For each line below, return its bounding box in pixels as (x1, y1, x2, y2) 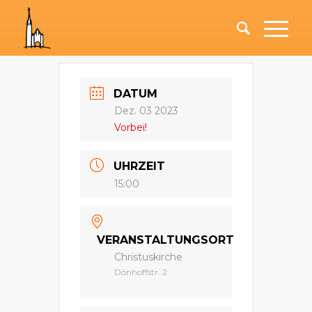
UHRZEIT (114, 159, 165, 173)
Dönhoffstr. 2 (114, 266, 167, 277)
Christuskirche (114, 250, 182, 263)
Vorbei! (114, 121, 147, 134)
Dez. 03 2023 (114, 104, 178, 118)
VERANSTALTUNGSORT (97, 233, 234, 247)
